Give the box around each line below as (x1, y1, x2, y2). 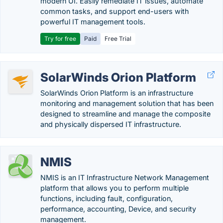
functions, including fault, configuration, (40, 194, 173, 203)
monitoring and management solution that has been (40, 99, 214, 108)
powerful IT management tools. (40, 17, 145, 26)
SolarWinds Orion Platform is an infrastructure (40, 89, 193, 97)
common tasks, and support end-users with (40, 7, 189, 15)
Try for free (44, 35, 76, 42)
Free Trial (105, 35, 131, 42)
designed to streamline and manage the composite (40, 110, 211, 118)
